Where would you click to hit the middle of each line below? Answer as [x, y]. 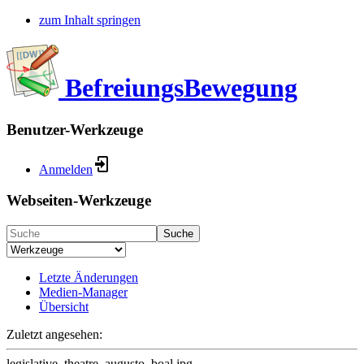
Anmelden [66, 169]
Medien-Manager [83, 292]
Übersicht [64, 307]
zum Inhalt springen [90, 20]
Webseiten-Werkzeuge [79, 201]
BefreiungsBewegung [181, 88]
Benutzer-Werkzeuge [75, 129]
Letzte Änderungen [89, 278]
